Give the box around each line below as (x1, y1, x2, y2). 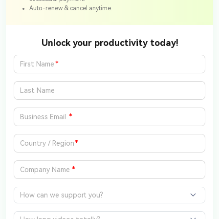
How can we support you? (20, 191, 103, 199)
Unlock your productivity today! (41, 38, 178, 48)
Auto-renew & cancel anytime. (29, 5, 112, 12)
